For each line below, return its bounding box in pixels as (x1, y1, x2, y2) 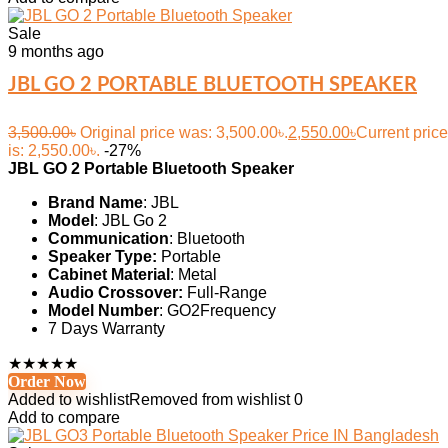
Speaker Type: (48, 248, 157, 265)
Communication (48, 230, 169, 247)
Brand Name (48, 194, 143, 211)
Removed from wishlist (129, 391, 290, 408)
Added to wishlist (8, 391, 129, 408)
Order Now (8, 373, 86, 390)
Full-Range (183, 284, 267, 301)
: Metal (170, 266, 217, 283)
